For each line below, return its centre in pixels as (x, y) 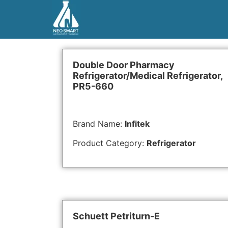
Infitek (137, 124)
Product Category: (110, 143)
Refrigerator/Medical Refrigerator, (148, 76)
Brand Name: (99, 124)
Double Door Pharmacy (124, 65)
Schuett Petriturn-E (116, 216)
